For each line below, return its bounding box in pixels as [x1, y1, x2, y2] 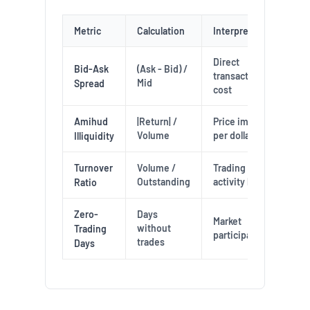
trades [136, 236, 165, 248]
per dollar [212, 129, 253, 141]
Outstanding [136, 176, 190, 188]
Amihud [73, 116, 108, 127]
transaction [212, 70, 262, 82]
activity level [212, 176, 267, 188]
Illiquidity [73, 130, 114, 142]
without [136, 222, 171, 234]
